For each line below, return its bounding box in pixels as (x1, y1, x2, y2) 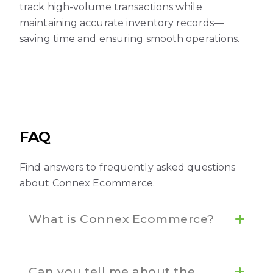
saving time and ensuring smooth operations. (19, 32, 240, 44)
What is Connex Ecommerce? (29, 212, 214, 227)
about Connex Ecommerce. (19, 177, 155, 190)
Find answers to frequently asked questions (19, 161, 236, 174)
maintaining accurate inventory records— (19, 16, 224, 29)
